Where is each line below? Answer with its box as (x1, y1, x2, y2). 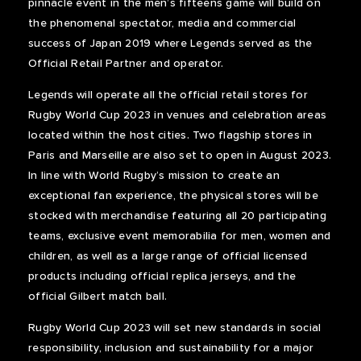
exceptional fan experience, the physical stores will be (28, 189, 318, 202)
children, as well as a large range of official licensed (28, 249, 307, 263)
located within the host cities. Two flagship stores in (28, 128, 313, 142)
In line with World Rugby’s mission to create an (28, 168, 280, 182)
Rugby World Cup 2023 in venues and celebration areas (28, 108, 326, 122)
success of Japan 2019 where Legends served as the (28, 36, 313, 50)
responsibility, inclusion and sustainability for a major (28, 341, 313, 355)
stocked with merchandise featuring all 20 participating (28, 209, 326, 222)
